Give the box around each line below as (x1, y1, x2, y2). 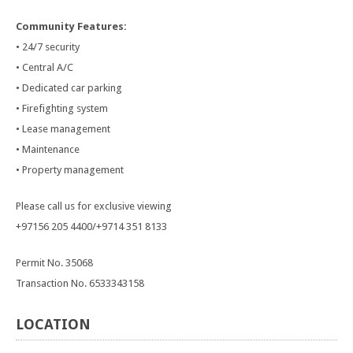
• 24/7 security (16, 41, 80, 53)
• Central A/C (16, 61, 73, 73)
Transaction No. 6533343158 (16, 277, 144, 289)
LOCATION (16, 316, 91, 333)
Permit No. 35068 (16, 257, 93, 269)
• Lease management (16, 123, 110, 135)
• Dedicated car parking (16, 82, 122, 94)
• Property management (16, 164, 124, 176)
